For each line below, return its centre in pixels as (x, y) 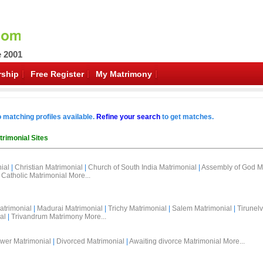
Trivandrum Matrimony (47, 217)
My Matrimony (124, 74)
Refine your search (128, 117)
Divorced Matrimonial (90, 241)
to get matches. (187, 117)
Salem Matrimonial (202, 208)
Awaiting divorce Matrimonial (175, 241)
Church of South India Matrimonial (142, 167)
